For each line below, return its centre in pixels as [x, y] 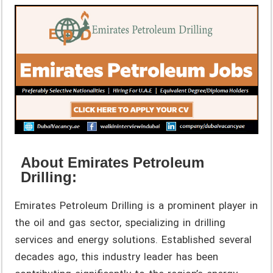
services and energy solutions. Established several [133, 239]
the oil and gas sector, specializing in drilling [120, 222]
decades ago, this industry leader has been [117, 256]
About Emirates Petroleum [113, 162]
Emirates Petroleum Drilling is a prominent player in [136, 205]
